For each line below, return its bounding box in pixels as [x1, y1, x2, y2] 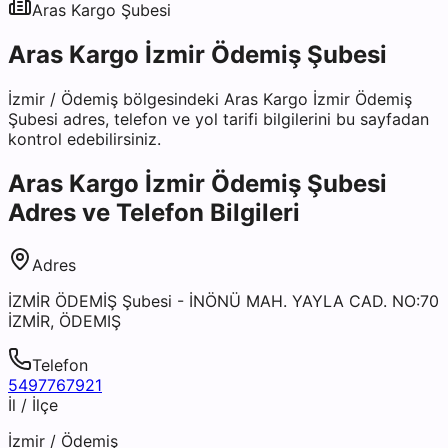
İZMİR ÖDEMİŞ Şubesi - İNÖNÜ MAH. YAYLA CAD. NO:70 [8, 290, 439, 311]
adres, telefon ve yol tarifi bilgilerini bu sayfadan [58, 108, 429, 129]
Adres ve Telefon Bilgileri [8, 197, 300, 227]
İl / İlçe [8, 394, 58, 415]
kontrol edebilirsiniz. [8, 128, 161, 149]
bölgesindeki [118, 88, 224, 109]
